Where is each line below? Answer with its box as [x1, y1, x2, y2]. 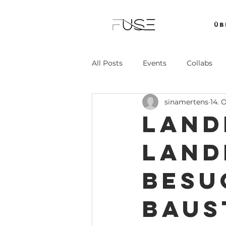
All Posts [92, 58, 123, 68]
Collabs [187, 58, 212, 68]
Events [143, 58, 166, 68]
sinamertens [164, 97, 208, 106]
